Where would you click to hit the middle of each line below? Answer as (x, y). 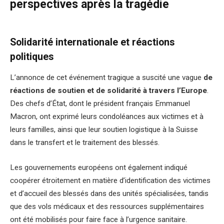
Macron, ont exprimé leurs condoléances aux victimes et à (107, 117)
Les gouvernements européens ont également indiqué (99, 168)
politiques (32, 56)
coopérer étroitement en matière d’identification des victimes (110, 181)
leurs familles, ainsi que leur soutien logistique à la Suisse (104, 130)
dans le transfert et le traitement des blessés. (86, 143)
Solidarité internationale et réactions (92, 42)
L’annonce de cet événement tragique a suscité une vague (107, 78)
